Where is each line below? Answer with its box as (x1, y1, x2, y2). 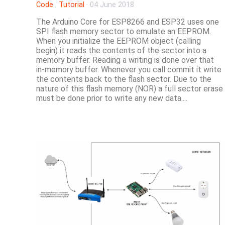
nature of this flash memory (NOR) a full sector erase (36, 84, 223, 94)
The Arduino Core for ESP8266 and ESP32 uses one (36, 17, 219, 27)
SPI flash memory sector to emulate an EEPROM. (36, 27, 211, 37)
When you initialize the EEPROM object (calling (36, 36, 201, 46)
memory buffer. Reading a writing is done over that (36, 55, 214, 65)
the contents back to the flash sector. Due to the (36, 74, 211, 84)
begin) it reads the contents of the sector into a (36, 46, 206, 56)
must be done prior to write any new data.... (36, 93, 187, 103)
